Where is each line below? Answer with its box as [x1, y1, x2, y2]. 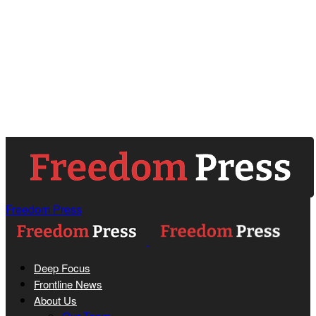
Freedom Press [6, 201, 82, 217]
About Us [34, 293, 77, 308]
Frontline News [34, 276, 102, 291]
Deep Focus [34, 260, 90, 275]
